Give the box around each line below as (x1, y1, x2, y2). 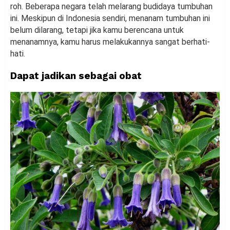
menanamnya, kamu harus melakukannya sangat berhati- (10, 36, 210, 47)
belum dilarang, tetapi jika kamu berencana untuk (10, 25, 184, 35)
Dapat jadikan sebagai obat (10, 69, 142, 82)
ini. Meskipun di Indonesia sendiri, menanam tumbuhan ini (10, 13, 210, 23)
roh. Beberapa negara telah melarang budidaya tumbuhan (10, 1, 213, 11)
